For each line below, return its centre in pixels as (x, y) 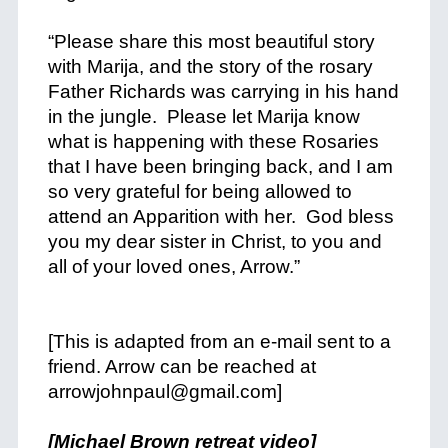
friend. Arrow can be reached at (181, 366)
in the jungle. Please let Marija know (203, 116)
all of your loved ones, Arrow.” (173, 266)
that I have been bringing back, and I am (220, 166)
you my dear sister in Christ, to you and (214, 241)
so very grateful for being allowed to (199, 191)
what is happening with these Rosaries (213, 141)
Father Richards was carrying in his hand (223, 91)
